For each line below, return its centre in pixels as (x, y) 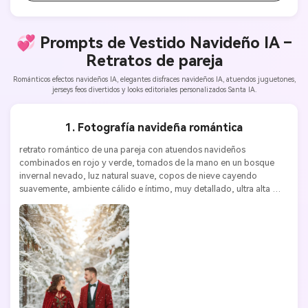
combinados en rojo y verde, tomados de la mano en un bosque (146, 163)
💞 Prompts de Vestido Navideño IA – (154, 43)
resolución (40, 202)
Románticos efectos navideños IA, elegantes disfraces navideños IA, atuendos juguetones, (154, 79)
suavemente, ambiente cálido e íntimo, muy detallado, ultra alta (144, 189)
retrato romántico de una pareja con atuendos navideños (132, 150)
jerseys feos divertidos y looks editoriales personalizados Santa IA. (154, 89)
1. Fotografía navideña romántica (154, 128)
